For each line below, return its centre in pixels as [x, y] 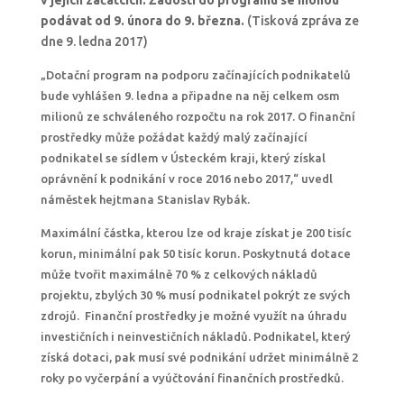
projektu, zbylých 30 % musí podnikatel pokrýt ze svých [195, 295]
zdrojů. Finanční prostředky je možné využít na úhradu [193, 316]
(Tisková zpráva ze [301, 21]
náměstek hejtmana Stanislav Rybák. [145, 199]
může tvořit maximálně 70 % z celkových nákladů [179, 274]
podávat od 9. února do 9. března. [142, 21]
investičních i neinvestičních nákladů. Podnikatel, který [195, 336]
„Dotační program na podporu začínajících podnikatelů [195, 75]
